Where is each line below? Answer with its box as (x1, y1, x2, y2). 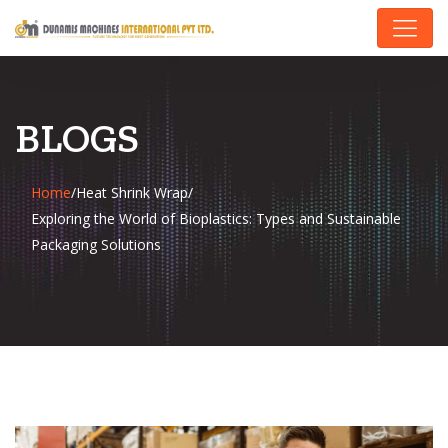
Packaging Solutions (31, 235, 161, 254)
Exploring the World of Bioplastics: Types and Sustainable (31, 209, 401, 228)
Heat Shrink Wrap (76, 183, 188, 202)
